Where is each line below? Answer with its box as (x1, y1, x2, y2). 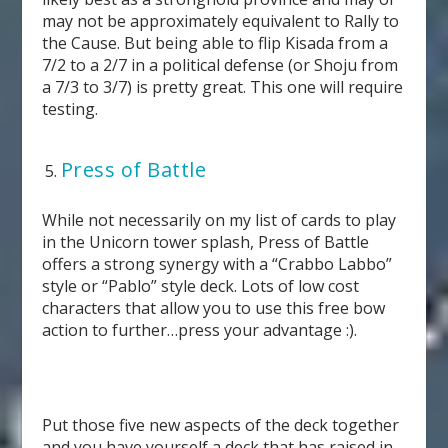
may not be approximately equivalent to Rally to (42, 10, 400, 33)
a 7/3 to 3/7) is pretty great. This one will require (42, 76, 404, 99)
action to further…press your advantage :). (42, 318, 358, 341)
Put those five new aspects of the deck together (42, 414, 400, 437)
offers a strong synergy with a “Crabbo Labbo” (42, 252, 393, 275)
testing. (42, 98, 99, 121)
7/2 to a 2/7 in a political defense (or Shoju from (42, 54, 399, 77)
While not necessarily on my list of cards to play (42, 208, 397, 231)
